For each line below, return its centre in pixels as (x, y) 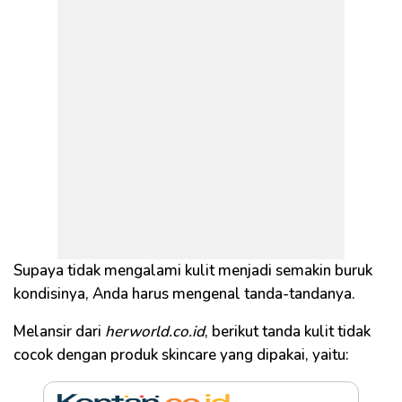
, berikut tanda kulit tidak (288, 332)
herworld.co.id (153, 332)
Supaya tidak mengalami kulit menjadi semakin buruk (193, 271)
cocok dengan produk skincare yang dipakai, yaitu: (183, 355)
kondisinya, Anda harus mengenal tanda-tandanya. (184, 294)
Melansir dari (57, 332)
